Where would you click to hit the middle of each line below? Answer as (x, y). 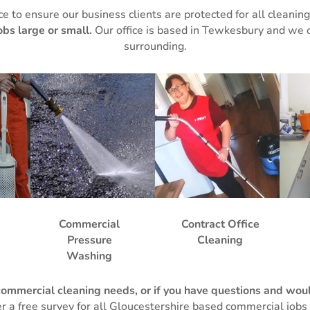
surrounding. (155, 47)
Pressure (89, 240)
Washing (90, 256)
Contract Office (220, 225)
